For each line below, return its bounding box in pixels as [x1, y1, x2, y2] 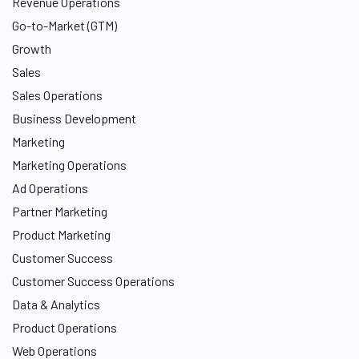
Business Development [12, 111, 136, 126]
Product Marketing [12, 227, 111, 242]
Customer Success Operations [12, 273, 175, 288]
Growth [12, 41, 51, 56]
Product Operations [12, 320, 117, 335]
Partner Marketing [12, 204, 107, 219]
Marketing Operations [12, 157, 127, 172]
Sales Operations [12, 87, 103, 103]
